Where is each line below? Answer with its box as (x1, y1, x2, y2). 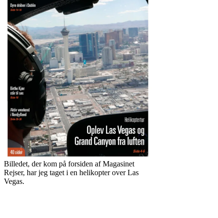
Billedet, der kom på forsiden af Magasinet (4, 160, 134, 168)
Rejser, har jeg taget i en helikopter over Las (4, 168, 139, 177)
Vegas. (4, 177, 24, 185)
